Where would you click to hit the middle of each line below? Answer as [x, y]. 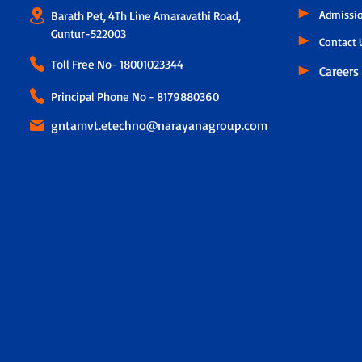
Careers [339, 71]
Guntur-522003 [88, 33]
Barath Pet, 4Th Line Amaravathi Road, [145, 15]
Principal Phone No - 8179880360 [135, 96]
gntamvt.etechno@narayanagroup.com [159, 125]
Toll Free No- [85, 64]
